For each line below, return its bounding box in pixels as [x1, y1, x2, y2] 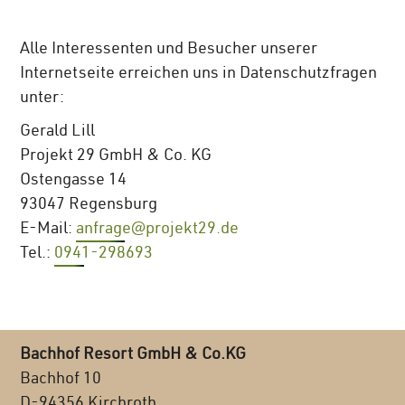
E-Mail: [20, 221, 77, 239]
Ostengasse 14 [20, 173, 127, 190]
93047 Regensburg [20, 197, 158, 214]
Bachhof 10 [20, 372, 102, 389]
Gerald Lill [20, 124, 96, 141]
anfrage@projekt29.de [76, 221, 240, 239]
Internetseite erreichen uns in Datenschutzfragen [20, 66, 378, 83]
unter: [20, 90, 65, 108]
